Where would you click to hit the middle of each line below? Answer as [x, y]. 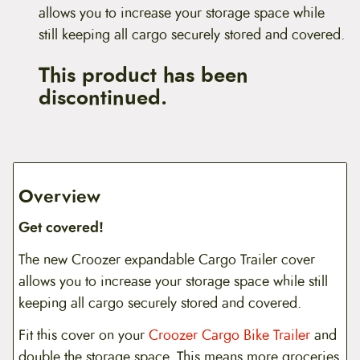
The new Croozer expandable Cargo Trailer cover [167, 259]
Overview [60, 197]
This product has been [143, 76]
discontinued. [103, 98]
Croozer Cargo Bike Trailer [230, 335]
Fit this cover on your [84, 335]
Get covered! [61, 227]
